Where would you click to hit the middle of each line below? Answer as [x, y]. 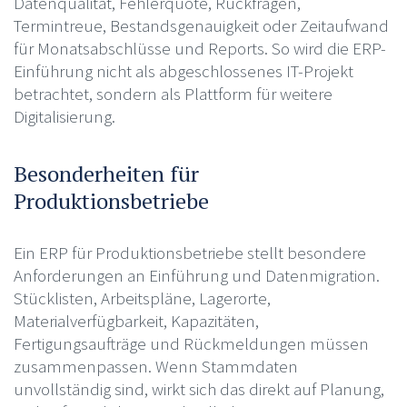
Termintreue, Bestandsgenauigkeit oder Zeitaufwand [201, 25]
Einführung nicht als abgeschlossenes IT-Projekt [183, 70]
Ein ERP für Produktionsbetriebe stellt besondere [189, 252]
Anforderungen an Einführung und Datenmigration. [196, 275]
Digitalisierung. [64, 116]
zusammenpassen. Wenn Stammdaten [155, 366]
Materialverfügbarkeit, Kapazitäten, [136, 320]
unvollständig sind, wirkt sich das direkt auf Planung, [199, 388]
